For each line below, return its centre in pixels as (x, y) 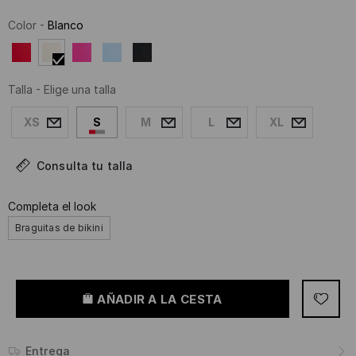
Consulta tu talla (85, 166)
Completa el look (52, 207)
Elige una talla (80, 90)
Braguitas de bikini (59, 228)
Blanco (66, 25)
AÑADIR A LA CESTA (160, 299)
